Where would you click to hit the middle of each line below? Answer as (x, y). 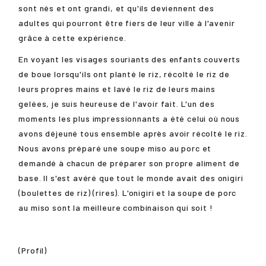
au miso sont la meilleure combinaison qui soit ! (116, 207)
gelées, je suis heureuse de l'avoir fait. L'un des (117, 103)
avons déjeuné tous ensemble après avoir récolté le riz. (133, 133)
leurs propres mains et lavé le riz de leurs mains (117, 88)
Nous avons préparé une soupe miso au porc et (115, 148)
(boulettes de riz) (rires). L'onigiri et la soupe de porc (128, 192)
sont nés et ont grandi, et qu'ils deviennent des (116, 8)
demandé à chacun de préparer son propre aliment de (129, 163)
